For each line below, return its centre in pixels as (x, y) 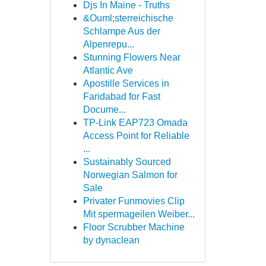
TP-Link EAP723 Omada (135, 123)
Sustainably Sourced (127, 162)
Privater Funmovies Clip (134, 201)
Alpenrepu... (108, 44)
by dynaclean (111, 240)
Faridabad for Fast (121, 96)
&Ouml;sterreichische (128, 18)
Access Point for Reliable (136, 136)
